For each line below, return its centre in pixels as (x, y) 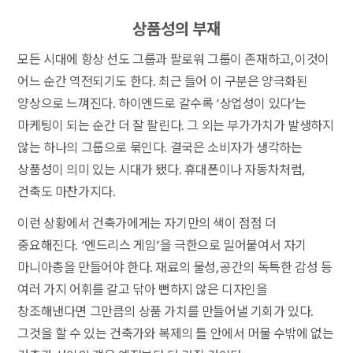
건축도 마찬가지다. (68, 192)
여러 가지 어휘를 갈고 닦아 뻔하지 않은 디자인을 (143, 290)
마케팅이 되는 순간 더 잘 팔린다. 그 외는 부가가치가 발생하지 (176, 126)
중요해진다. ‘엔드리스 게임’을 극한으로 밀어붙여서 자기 (162, 246)
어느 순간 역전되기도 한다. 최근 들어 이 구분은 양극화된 (163, 82)
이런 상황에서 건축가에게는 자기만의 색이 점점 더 (147, 224)
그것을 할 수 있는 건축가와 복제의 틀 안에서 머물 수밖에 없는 (176, 334)
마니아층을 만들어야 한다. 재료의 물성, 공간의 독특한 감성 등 (175, 268)
